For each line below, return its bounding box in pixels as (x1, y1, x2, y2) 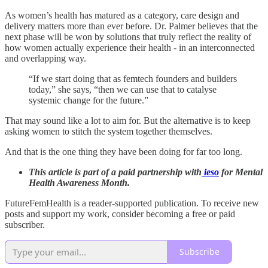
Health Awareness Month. (29, 177, 130, 188)
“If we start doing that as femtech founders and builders (29, 73, 237, 84)
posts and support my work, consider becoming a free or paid (5, 208, 235, 219)
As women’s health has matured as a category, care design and (5, 10, 239, 20)
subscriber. (5, 219, 45, 230)
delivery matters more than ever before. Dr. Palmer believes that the (5, 20, 258, 31)
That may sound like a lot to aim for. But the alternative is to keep (5, 115, 251, 126)
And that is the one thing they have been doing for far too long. (5, 146, 242, 157)
